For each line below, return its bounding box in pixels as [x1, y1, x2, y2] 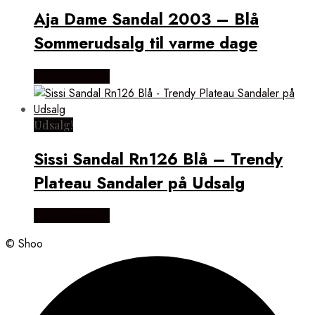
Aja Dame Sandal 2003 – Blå [34, 7, 259, 32]
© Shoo [6, 235, 43, 252]
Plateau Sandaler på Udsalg [34, 170, 245, 195]
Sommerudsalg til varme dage [34, 31, 257, 56]
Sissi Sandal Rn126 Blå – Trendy [34, 146, 283, 171]
